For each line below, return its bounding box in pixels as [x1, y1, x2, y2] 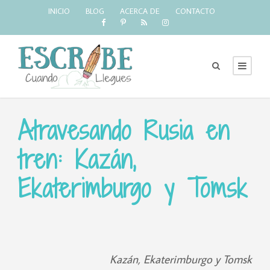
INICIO [48, 6, 70, 16]
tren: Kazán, [18, 142, 136, 177]
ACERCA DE [120, 6, 160, 16]
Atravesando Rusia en [18, 113, 230, 148]
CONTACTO [175, 6, 215, 16]
